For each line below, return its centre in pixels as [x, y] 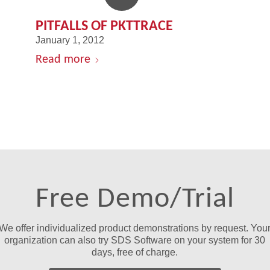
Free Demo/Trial [135, 197]
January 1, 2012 [70, 40]
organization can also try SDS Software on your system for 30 [135, 240]
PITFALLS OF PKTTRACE [105, 25]
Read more [63, 58]
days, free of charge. [135, 252]
